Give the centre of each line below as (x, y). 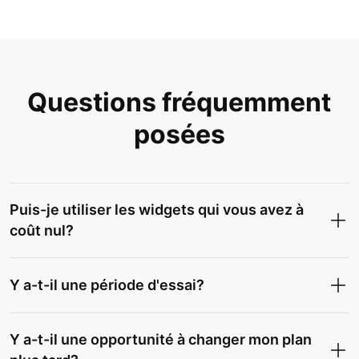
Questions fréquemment (179, 102)
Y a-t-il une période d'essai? (107, 285)
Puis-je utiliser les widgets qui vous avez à (157, 210)
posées (179, 134)
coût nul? (42, 230)
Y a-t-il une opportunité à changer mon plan (161, 339)
